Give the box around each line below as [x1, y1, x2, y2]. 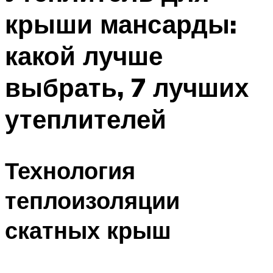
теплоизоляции [5, 185, 180, 216]
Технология [5, 155, 135, 186]
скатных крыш [5, 215, 171, 246]
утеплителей [5, 102, 166, 135]
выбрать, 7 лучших [5, 71, 249, 103]
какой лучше [5, 39, 163, 71]
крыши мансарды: [5, 7, 236, 40]
